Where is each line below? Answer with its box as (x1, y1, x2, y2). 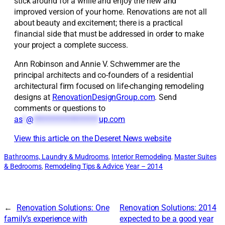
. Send (155, 92, 177, 102)
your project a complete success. (14, 40, 128, 50)
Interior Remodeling (111, 153, 172, 161)
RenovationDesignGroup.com (52, 92, 155, 102)
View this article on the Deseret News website (14, 134, 171, 144)
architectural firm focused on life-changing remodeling (14, 81, 204, 91)
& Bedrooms (4, 162, 42, 171)
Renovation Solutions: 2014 (120, 202, 216, 212)
